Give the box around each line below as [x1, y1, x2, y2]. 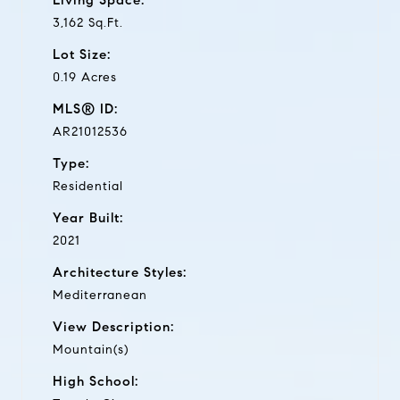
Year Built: [53, 209, 123, 226]
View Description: [53, 318, 174, 335]
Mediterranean [53, 287, 147, 303]
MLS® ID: [53, 100, 118, 117]
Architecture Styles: [53, 263, 187, 280]
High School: [53, 372, 138, 389]
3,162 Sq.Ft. [53, 14, 123, 30]
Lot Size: [53, 46, 111, 62]
